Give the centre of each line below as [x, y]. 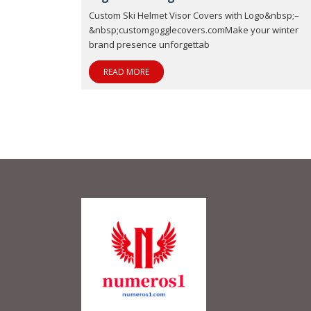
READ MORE [126, 72]
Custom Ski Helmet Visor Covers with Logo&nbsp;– [194, 15]
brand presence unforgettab [149, 44]
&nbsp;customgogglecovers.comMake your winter [194, 30]
